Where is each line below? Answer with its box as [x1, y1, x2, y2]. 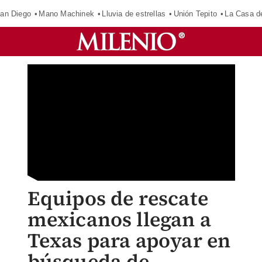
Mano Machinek [39, 9, 94, 18]
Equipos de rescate [27, 185, 209, 212]
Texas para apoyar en [27, 227, 231, 254]
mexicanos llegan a [27, 206, 212, 233]
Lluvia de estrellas [102, 9, 166, 18]
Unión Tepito [173, 9, 217, 18]
